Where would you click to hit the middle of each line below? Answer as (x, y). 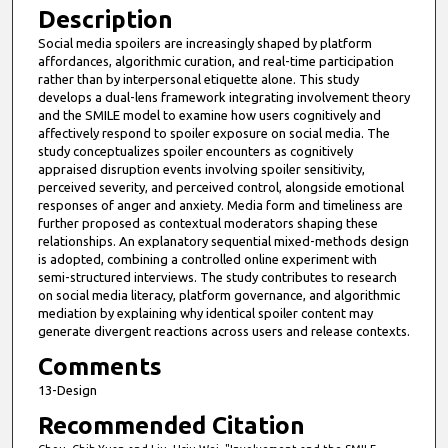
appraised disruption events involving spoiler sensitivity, (201, 169)
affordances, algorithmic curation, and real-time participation (215, 61)
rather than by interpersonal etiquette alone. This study (198, 79)
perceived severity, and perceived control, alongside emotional (220, 187)
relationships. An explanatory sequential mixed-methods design (223, 241)
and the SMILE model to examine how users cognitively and (209, 115)
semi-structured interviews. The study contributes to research (217, 277)
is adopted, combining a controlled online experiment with (207, 259)
